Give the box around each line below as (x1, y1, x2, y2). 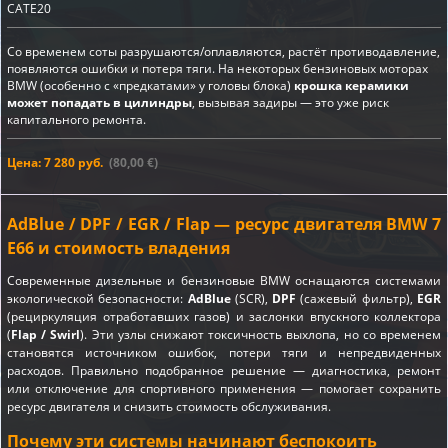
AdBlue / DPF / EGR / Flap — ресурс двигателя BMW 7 (7, 212, 441, 235)
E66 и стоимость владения (7, 236, 230, 259)
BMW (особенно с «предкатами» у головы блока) (7, 77, 294, 94)
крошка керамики (294, 77, 409, 94)
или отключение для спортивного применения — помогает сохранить (7, 379, 441, 397)
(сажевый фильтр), (296, 289, 418, 307)
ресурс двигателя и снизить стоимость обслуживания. (7, 397, 331, 415)
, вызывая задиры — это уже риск (192, 94, 389, 111)
